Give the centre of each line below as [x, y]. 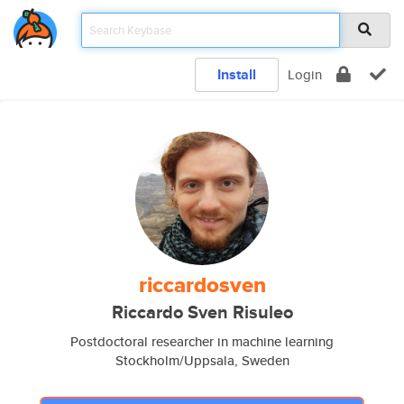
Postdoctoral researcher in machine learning [202, 341]
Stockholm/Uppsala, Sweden [202, 360]
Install [237, 74]
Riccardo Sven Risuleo [202, 312]
